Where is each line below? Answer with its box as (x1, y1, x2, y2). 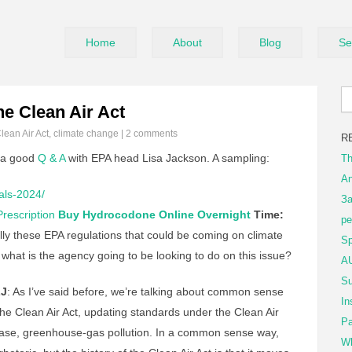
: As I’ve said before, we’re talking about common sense (7, 285, 284, 298)
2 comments (126, 128, 178, 139)
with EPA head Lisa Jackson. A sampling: (65, 152, 269, 164)
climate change (53, 128, 119, 139)
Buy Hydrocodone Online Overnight (58, 208, 251, 221)
